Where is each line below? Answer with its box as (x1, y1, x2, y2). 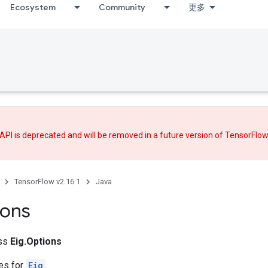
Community (99, 2, 145, 13)
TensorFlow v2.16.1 (14, 176, 80, 186)
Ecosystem (10, 2, 56, 13)
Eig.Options (10, 235, 62, 247)
